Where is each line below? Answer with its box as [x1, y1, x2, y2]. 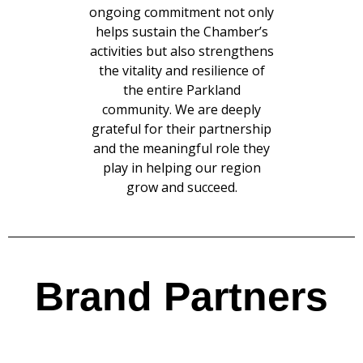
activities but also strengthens [89, 41, 274, 60]
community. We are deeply [102, 100, 261, 118]
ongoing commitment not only [89, 2, 274, 21]
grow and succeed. [126, 177, 237, 196]
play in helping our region [102, 158, 261, 177]
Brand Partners [35, 274, 328, 320]
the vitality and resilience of [98, 61, 265, 79]
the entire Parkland [122, 80, 241, 99]
